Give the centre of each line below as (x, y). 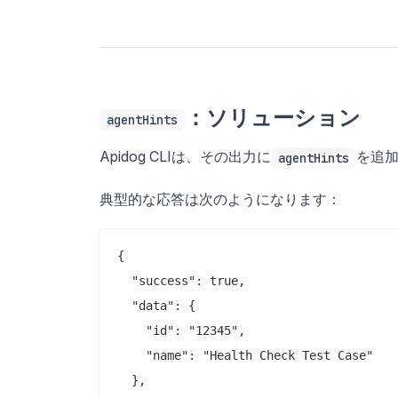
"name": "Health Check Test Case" (245, 355)
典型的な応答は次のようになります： (220, 199)
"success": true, (181, 280)
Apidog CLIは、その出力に (185, 156)
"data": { (156, 305)
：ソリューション (273, 117)
